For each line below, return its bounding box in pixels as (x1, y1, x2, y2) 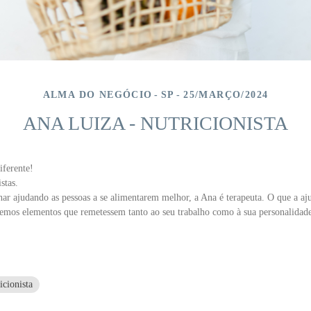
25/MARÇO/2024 (183, 89, 269, 100)
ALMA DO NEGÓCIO (42, 89, 153, 100)
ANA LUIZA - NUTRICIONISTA (23, 112, 288, 134)
